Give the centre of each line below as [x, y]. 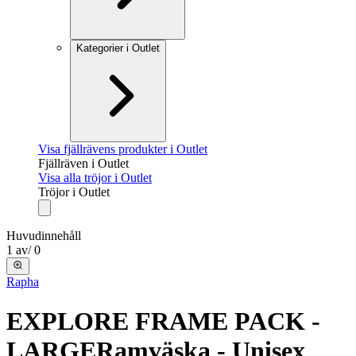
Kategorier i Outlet [118, 48]
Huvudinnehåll [44, 236]
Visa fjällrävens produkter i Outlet [123, 149]
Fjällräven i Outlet [83, 163]
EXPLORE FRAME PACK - [163, 321]
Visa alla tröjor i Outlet [95, 178]
